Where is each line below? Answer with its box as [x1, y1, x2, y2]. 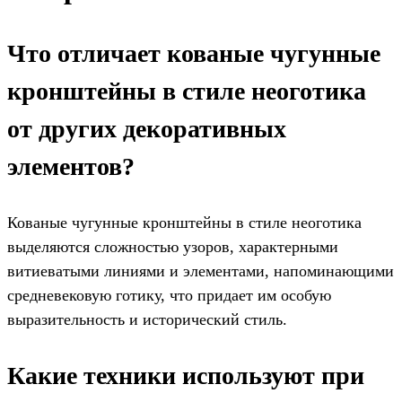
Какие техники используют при [7, 361, 364, 389]
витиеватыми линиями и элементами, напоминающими [7, 261, 394, 280]
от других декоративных [7, 114, 286, 143]
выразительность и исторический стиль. [7, 310, 287, 328]
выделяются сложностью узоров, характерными [7, 237, 338, 256]
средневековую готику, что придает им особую [7, 285, 331, 304]
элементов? [7, 152, 135, 180]
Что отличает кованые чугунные [7, 39, 380, 67]
